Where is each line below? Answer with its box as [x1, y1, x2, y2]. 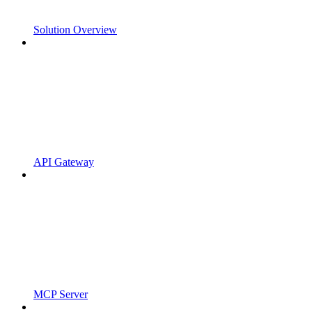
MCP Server [33, 288, 88, 301]
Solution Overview [33, 24, 117, 36]
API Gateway [33, 156, 94, 169]
